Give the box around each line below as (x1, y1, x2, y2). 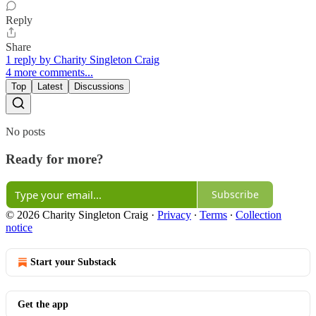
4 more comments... (6, 66, 93, 79)
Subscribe (212, 188, 259, 202)
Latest (37, 81, 63, 92)
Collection (236, 208, 281, 221)
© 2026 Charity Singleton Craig (6, 208, 148, 221)
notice (6, 221, 32, 233)
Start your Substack (30, 256, 116, 267)
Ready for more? (6, 152, 104, 167)
